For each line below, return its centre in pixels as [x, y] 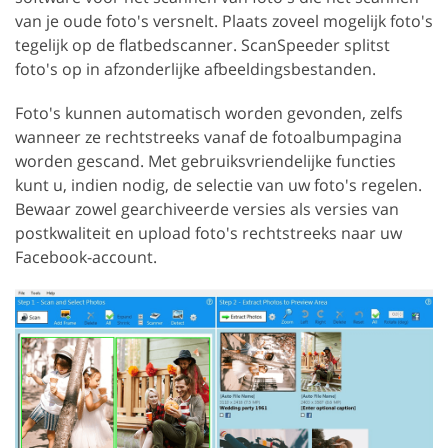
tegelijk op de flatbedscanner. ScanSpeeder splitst [202, 45]
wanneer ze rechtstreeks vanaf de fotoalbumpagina [208, 137]
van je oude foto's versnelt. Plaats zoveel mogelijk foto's [224, 21]
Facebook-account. [86, 257]
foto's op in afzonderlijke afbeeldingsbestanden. [195, 69]
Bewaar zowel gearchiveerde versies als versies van [207, 209]
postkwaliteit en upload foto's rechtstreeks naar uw [208, 233]
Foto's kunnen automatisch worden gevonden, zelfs [209, 113]
